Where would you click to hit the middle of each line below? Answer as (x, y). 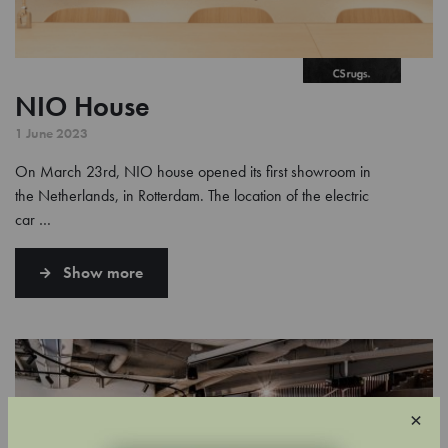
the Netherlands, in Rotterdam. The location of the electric (192, 195)
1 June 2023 (51, 132)
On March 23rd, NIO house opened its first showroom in (193, 171)
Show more (103, 272)
